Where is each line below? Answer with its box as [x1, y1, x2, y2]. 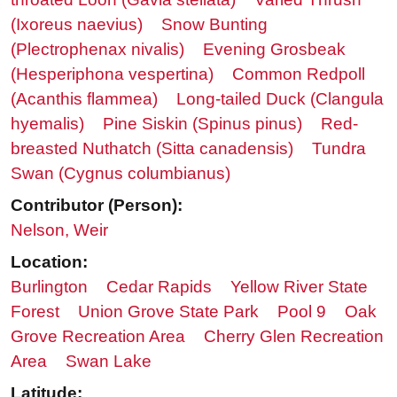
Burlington [11, 276, 88, 296]
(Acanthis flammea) [11, 89, 158, 108]
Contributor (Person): [11, 195, 183, 214]
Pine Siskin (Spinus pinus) [103, 113, 302, 133]
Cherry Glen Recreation [204, 326, 384, 346]
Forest [11, 301, 59, 321]
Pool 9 [277, 301, 326, 321]
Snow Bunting [161, 14, 268, 34]
